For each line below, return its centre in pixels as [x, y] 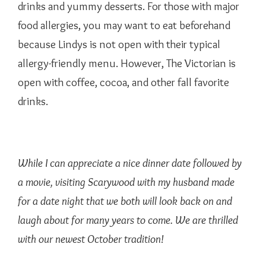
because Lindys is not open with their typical [119, 44]
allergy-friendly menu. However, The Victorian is [127, 63]
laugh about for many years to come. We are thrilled [128, 220]
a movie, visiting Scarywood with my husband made [126, 182]
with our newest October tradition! [91, 239]
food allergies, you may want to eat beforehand [124, 25]
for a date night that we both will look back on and [125, 201]
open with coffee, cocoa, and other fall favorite [123, 82]
